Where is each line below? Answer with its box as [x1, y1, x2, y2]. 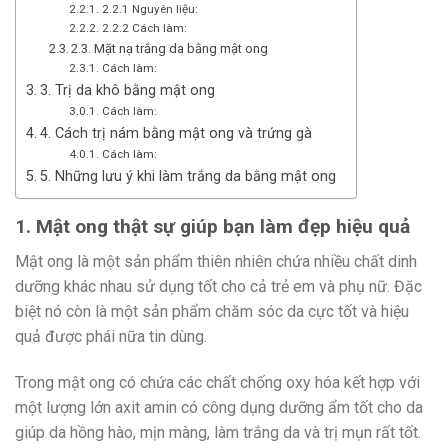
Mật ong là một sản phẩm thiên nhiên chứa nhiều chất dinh [15, 251, 417, 271]
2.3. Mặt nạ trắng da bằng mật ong [71, 41, 269, 57]
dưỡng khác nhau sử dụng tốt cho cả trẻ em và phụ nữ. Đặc [15, 276, 422, 296]
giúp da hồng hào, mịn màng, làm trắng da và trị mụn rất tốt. [15, 422, 421, 442]
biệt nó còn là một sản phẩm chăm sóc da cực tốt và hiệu [15, 301, 409, 321]
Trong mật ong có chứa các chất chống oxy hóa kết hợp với [15, 372, 420, 392]
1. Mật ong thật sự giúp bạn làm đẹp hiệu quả [15, 215, 410, 239]
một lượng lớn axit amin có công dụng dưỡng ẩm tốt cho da [15, 397, 423, 417]
